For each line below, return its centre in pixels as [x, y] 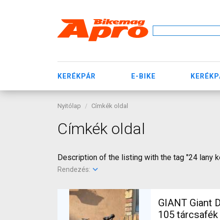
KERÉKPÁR [77, 76]
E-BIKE [143, 76]
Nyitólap [69, 106]
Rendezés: [75, 169]
